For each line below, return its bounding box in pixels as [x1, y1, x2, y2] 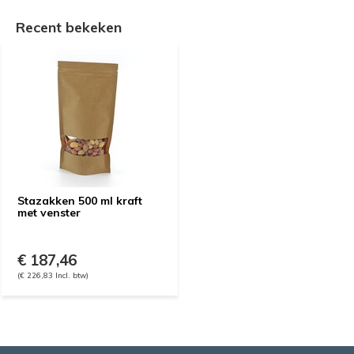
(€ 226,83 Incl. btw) [17, 270, 88, 280]
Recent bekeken [16, 18, 122, 36]
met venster [17, 205, 81, 220]
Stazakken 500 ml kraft [17, 194, 142, 208]
